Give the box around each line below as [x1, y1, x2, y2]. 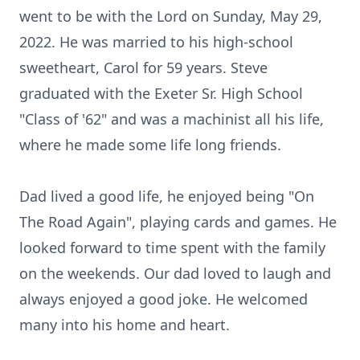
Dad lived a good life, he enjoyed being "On [19, 186, 314, 206]
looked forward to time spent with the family [19, 238, 325, 257]
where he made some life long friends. [19, 135, 281, 154]
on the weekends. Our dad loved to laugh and [19, 264, 331, 283]
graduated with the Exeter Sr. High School [19, 84, 303, 103]
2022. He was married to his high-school [19, 32, 293, 51]
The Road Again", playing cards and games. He [19, 212, 337, 231]
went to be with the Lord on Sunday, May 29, [19, 6, 322, 26]
